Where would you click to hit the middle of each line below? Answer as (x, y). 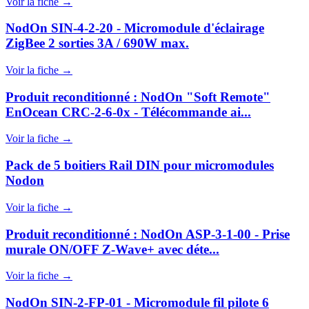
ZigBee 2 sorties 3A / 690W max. (97, 43)
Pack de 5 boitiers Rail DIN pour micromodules (140, 166)
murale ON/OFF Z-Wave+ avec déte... (112, 249)
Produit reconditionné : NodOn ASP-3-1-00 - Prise (148, 234)
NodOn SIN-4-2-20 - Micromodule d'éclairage (135, 28)
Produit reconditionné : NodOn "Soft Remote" (138, 97)
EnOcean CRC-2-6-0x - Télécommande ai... (128, 112)
